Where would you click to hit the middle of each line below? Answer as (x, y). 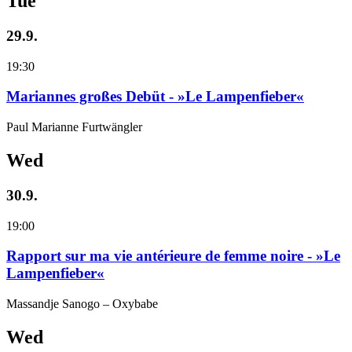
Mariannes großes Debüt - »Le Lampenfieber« (155, 97)
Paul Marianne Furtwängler (74, 126)
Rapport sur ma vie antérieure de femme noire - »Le (173, 256)
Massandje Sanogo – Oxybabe (82, 303)
